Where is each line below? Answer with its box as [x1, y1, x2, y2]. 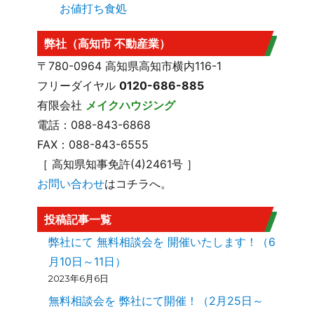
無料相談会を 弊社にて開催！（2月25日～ [48, 294, 264, 308]
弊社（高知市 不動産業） [44, 36, 171, 51]
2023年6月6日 [48, 273, 109, 285]
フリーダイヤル [37, 78, 120, 93]
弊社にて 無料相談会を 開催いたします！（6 [48, 235, 276, 250]
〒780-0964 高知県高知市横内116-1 [37, 59, 222, 74]
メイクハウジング [86, 98, 176, 113]
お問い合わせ [37, 177, 105, 191]
